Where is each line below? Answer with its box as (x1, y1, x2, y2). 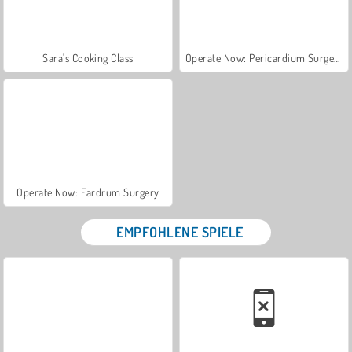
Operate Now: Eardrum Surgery (16, 185, 159, 199)
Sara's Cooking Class (42, 50, 134, 64)
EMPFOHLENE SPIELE (116, 222, 244, 240)
